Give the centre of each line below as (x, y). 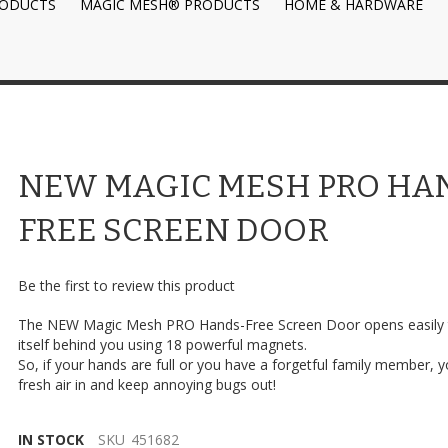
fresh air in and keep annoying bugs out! (147, 385)
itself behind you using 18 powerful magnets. (163, 345)
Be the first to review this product (127, 286)
